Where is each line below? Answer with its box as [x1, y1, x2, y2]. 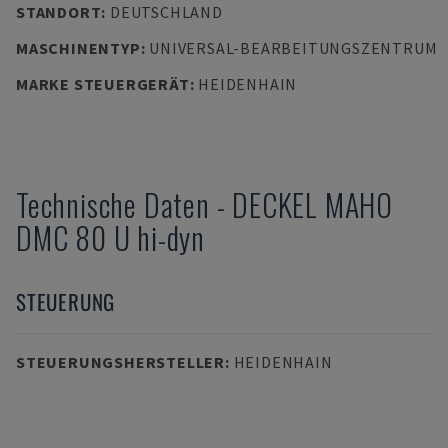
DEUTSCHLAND [109, 2, 223, 22]
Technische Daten [16, 182, 210, 227]
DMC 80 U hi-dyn [16, 215, 206, 260]
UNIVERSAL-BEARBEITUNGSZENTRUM [149, 38, 438, 58]
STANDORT [16, 2, 102, 22]
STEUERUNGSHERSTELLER [16, 352, 225, 372]
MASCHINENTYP [16, 38, 141, 58]
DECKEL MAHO [232, 182, 394, 227]
